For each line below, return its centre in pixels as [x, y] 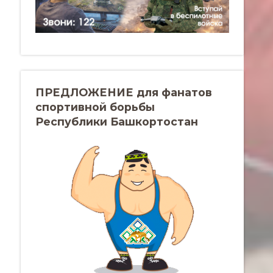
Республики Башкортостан [117, 121]
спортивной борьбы [95, 107]
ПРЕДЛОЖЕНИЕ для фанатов [124, 92]
